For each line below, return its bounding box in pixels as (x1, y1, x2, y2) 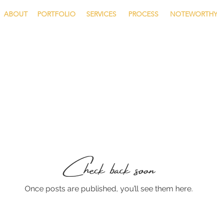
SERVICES (86, 10, 116, 18)
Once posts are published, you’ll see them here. (24, 184, 193, 193)
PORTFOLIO (37, 10, 76, 18)
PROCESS (128, 10, 158, 18)
